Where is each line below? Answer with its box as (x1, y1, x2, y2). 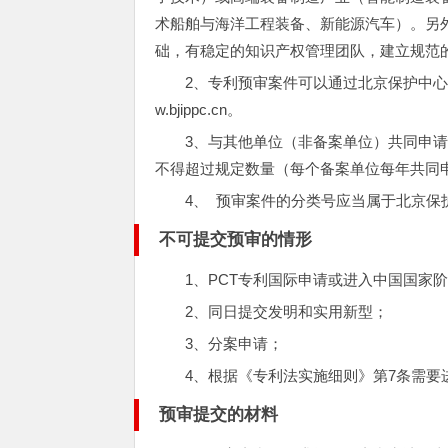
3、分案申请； (185, 335, 284, 352)
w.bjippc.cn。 (155, 101, 243, 118)
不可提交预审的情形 (159, 230, 313, 249)
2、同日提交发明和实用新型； (185, 303, 389, 320)
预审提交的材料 (159, 405, 279, 424)
